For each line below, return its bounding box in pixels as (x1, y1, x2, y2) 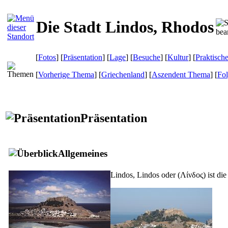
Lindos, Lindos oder (110, 170, 178, 179)
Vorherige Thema (38, 70, 94, 79)
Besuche (133, 53, 160, 62)
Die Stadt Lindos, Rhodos (36, 18, 214, 37)
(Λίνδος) (178, 170, 206, 179)
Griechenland (101, 70, 145, 79)
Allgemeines (58, 148, 107, 159)
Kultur (167, 53, 188, 62)
